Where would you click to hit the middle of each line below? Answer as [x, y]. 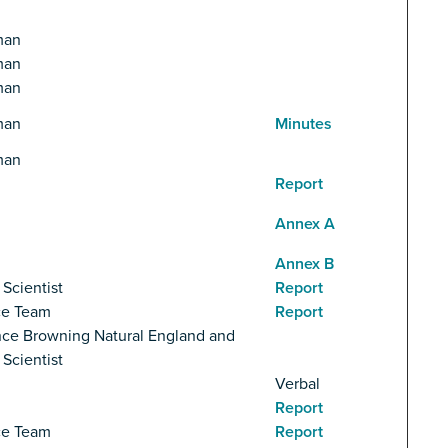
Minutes [303, 124]
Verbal [297, 384]
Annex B [304, 264]
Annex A [305, 224]
